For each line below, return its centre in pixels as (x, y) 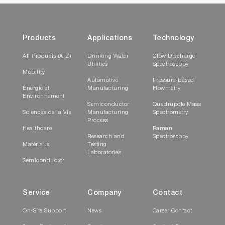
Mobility (34, 73)
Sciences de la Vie (47, 113)
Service (36, 194)
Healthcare (37, 129)
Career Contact (172, 211)
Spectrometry (170, 113)
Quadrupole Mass (177, 105)
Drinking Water (108, 57)
